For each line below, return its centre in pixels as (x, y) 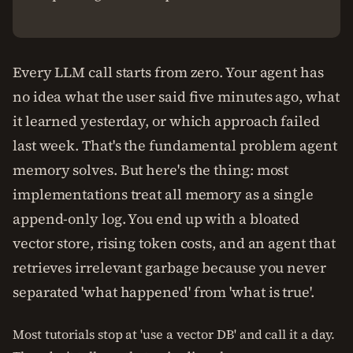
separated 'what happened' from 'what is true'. (163, 292)
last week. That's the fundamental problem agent (175, 145)
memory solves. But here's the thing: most (151, 170)
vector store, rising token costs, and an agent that (174, 243)
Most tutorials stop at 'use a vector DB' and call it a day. (174, 334)
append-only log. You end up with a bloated (156, 219)
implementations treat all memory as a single (163, 194)
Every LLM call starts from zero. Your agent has (168, 72)
